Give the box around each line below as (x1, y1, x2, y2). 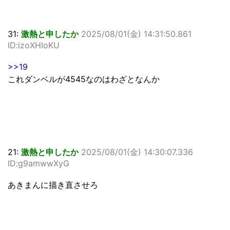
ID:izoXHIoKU (8, 40, 60, 50)
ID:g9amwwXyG (8, 158, 69, 168)
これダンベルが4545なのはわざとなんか (8, 73, 160, 84)
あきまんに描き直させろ (8, 179, 98, 190)
